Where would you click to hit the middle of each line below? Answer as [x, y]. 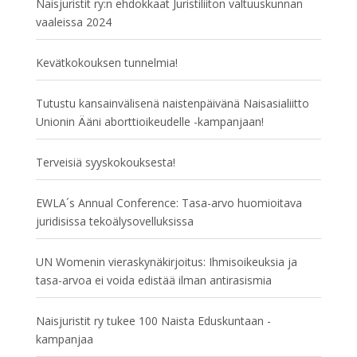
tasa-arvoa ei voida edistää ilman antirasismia [153, 280]
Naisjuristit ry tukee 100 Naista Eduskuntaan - [153, 321]
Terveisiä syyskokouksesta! [105, 162]
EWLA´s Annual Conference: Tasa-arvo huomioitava [169, 203]
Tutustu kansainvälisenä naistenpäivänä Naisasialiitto [172, 103]
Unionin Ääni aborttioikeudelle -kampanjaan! [149, 122]
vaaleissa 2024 [73, 22]
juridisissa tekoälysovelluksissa [114, 221]
